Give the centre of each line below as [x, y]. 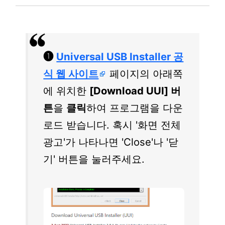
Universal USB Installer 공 [120, 56]
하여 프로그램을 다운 [135, 107]
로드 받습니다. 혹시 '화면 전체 [112, 125]
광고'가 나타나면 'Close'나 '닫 [111, 142]
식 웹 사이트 [71, 73]
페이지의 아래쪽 [145, 73]
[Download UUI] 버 [135, 90]
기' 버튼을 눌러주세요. [94, 159]
